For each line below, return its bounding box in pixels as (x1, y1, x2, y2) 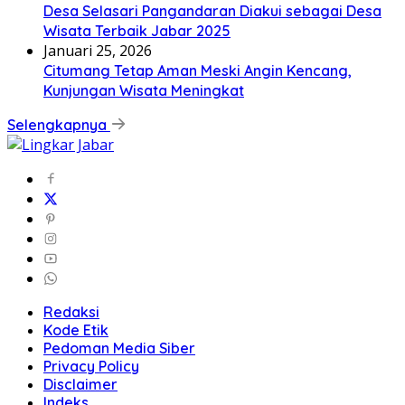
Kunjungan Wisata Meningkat (43, 81, 244, 100)
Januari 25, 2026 (43, 41, 152, 61)
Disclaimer (43, 375, 118, 394)
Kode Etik (43, 321, 108, 340)
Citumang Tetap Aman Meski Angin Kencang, (43, 61, 352, 80)
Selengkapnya (7, 116, 110, 135)
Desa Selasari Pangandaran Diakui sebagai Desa (43, 2, 381, 21)
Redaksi (43, 303, 99, 322)
